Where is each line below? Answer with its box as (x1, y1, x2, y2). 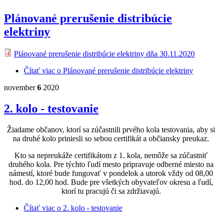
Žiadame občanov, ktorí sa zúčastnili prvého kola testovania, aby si (7, 125, 215, 134)
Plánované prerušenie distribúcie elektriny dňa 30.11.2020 (14, 50, 195, 58)
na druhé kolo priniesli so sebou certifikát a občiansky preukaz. (13, 134, 209, 143)
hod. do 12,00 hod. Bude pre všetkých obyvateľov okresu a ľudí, (9, 178, 213, 186)
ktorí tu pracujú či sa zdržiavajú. (61, 187, 161, 195)
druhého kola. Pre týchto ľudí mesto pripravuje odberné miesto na (8, 160, 214, 168)
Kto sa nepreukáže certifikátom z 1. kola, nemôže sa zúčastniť (14, 151, 208, 160)
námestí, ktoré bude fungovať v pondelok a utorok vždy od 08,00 (9, 169, 213, 177)
